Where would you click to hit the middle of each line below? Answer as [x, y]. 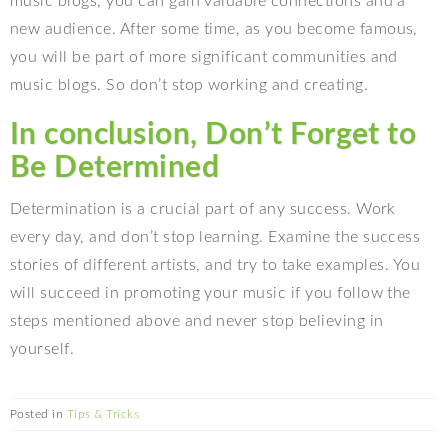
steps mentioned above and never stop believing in [197, 320]
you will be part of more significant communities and [204, 56]
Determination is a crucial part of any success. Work [203, 208]
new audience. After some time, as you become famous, [214, 28]
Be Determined [115, 167]
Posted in [38, 413]
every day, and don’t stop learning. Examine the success [215, 236]
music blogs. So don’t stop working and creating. [189, 84]
